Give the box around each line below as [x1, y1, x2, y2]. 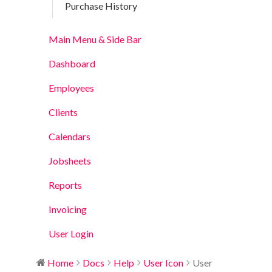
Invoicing [49, 203, 87, 215]
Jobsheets [49, 155, 91, 166]
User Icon [143, 257, 183, 268]
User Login [49, 228, 93, 239]
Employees [49, 82, 94, 93]
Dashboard [49, 58, 95, 69]
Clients [49, 106, 78, 118]
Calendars [49, 131, 90, 142]
